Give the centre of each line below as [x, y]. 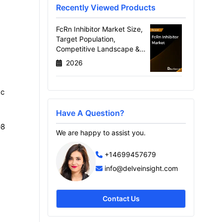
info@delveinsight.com [141, 168]
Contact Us [121, 198]
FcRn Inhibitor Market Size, [99, 29]
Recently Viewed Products [106, 7]
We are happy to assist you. [101, 133]
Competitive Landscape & [98, 49]
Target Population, [86, 39]
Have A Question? [90, 113]
